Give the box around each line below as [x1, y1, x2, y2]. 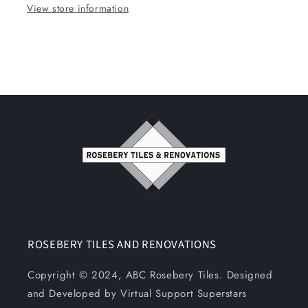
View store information [27, 1, 129, 15]
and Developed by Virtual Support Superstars [27, 286, 247, 301]
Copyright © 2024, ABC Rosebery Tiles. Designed [27, 267, 273, 283]
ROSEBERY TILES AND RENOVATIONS [27, 236, 217, 253]
